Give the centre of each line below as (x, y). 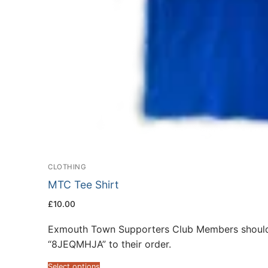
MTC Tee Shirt (83, 185)
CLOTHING (67, 167)
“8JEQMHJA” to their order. (109, 244)
